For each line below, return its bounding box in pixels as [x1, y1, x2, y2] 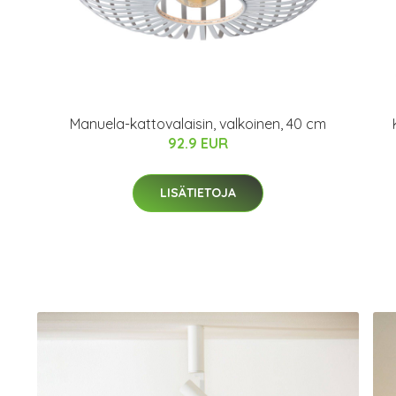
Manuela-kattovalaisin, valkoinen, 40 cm [70, 115, 326, 133]
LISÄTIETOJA [160, 185, 236, 201]
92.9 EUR [168, 134, 228, 152]
